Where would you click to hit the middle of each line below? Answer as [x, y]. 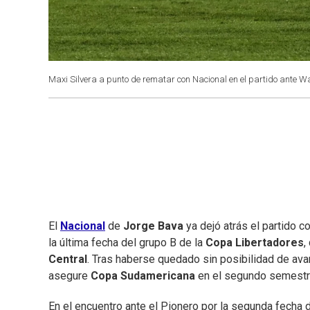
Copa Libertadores [255, 243]
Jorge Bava [153, 226]
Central [68, 259]
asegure [70, 276]
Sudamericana [158, 276]
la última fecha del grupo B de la [127, 243]
